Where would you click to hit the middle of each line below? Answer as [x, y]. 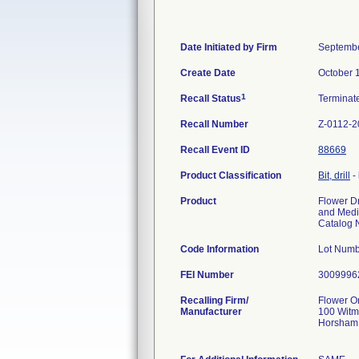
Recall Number [214, 124]
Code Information [220, 249]
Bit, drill [334, 175]
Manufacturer [211, 312]
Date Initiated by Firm [229, 47]
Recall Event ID [215, 150]
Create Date [208, 73]
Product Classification [231, 175]
